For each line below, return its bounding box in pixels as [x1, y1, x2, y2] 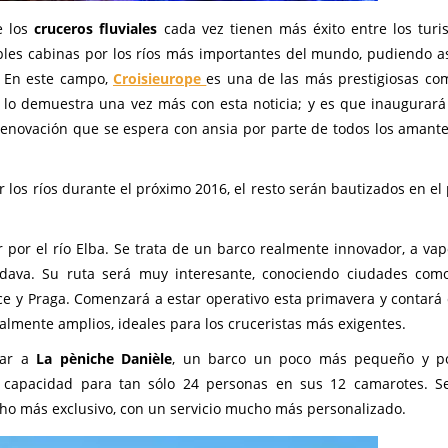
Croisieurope [112, 69, 201, 88]
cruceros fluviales [34, 19, 158, 38]
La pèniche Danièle [36, 349, 172, 368]
